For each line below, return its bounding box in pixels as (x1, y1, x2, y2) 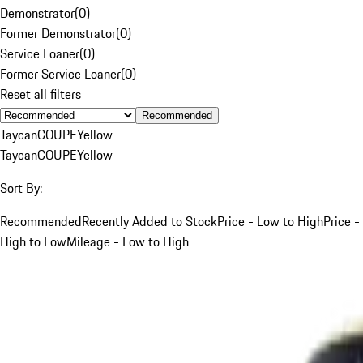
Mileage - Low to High (66, 231, 189, 251)
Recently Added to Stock (82, 211, 217, 231)
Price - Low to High (217, 211, 323, 231)
